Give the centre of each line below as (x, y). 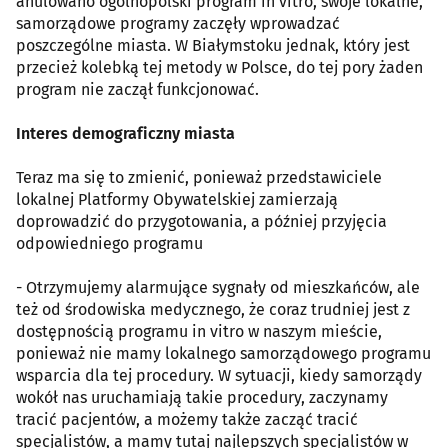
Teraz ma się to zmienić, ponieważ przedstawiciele (199, 177)
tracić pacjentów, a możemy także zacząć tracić (187, 419)
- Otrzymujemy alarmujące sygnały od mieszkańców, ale (218, 287)
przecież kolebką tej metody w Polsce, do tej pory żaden (219, 67)
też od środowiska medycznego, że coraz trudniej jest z (213, 309)
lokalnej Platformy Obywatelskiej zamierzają (177, 199)
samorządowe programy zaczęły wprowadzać (178, 23)
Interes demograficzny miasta (125, 133)
